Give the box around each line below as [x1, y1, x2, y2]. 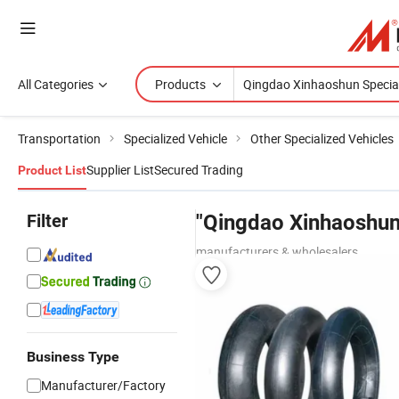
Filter [27, 210, 68, 232]
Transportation [18, 130, 101, 147]
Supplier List [86, 161, 154, 178]
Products [155, 76, 206, 93]
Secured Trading [154, 161, 243, 178]
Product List [18, 163, 86, 177]
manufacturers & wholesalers [196, 243, 358, 260]
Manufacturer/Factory [41, 377, 166, 394]
